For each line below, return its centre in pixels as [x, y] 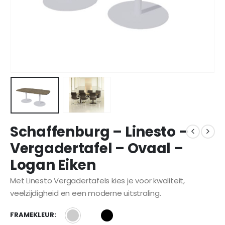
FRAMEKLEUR [32, 214]
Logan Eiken [53, 165]
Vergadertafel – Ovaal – [97, 148]
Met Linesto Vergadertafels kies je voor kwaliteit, [97, 180]
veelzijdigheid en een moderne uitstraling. [86, 193]
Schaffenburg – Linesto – [99, 132]
